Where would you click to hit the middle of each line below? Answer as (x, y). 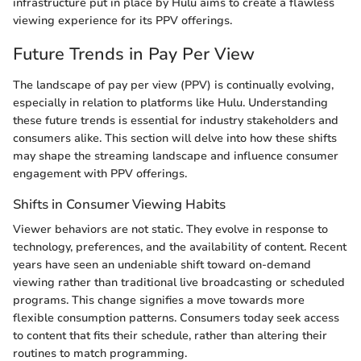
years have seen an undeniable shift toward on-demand (162, 264)
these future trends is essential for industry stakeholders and (176, 120)
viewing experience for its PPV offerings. (122, 21)
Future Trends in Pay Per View (134, 54)
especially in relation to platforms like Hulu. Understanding (170, 102)
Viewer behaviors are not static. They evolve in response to (170, 229)
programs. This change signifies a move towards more (159, 300)
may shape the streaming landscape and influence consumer (176, 156)
